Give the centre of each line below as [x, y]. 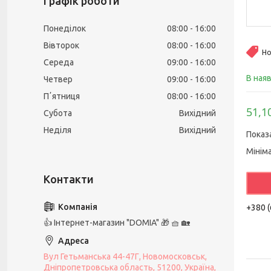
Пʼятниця [62, 96]
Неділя [57, 130]
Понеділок [65, 28]
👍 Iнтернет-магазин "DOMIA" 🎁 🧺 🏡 [117, 223]
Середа [59, 62]
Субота [58, 113]
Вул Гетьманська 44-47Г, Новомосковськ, [125, 256]
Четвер [58, 79]
